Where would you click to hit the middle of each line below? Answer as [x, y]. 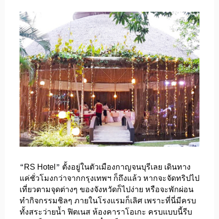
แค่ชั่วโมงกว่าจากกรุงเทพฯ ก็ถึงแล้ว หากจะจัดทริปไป [109, 178]
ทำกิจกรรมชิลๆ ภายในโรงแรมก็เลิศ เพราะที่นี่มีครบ [108, 200]
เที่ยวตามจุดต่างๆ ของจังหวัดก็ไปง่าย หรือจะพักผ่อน [107, 189]
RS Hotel [40, 167]
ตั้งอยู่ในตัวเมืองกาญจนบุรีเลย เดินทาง [125, 167]
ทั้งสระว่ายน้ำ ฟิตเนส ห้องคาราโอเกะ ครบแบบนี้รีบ [106, 212]
